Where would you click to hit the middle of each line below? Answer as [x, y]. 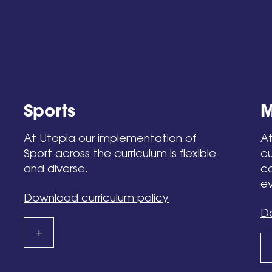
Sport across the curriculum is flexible [120, 153]
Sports [50, 111]
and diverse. [56, 168]
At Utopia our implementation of [110, 138]
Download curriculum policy [97, 197]
